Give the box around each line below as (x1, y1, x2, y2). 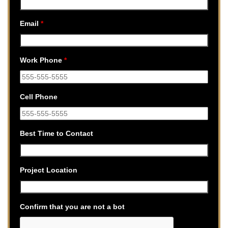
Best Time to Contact (20, 129, 93, 137)
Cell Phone (20, 92, 58, 101)
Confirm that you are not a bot (20, 202, 125, 211)
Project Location (20, 165, 77, 174)
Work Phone (20, 55, 64, 64)
